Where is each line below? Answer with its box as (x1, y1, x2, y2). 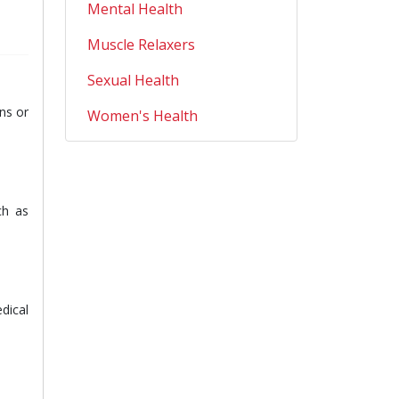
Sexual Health (87, 70, 179, 90)
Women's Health (87, 106, 198, 126)
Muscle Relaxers (87, 35, 195, 54)
